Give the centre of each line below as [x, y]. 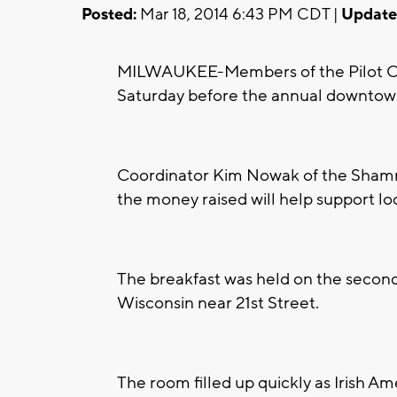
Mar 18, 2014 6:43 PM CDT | [239, 14]
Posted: [109, 14]
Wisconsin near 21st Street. [218, 303]
